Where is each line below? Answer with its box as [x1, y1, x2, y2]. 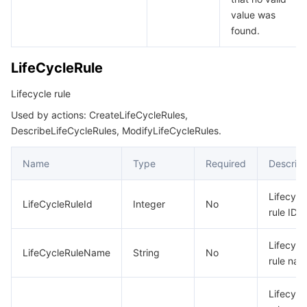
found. [231, 25, 260, 36]
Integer [133, 198, 165, 210]
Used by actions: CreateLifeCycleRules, [11, 109, 188, 121]
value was [231, 9, 275, 21]
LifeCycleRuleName [23, 247, 110, 258]
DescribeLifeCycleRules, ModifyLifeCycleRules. [11, 125, 221, 136]
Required [206, 158, 246, 169]
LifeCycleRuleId [23, 198, 93, 210]
